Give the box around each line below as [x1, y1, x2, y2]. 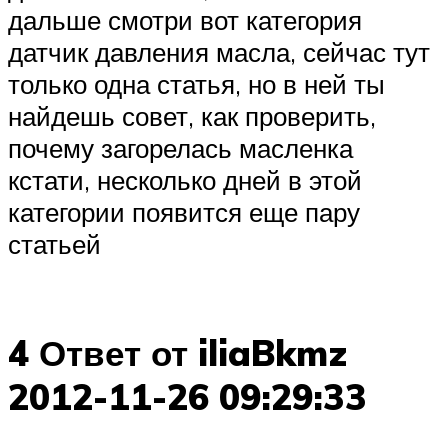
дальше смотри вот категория [8, 4, 362, 37]
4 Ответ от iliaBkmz [8, 330, 347, 375]
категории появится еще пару [8, 196, 360, 229]
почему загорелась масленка [8, 132, 353, 165]
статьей [8, 228, 101, 261]
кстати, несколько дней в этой [8, 164, 362, 197]
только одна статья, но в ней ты [8, 68, 385, 101]
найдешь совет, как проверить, [8, 100, 376, 133]
